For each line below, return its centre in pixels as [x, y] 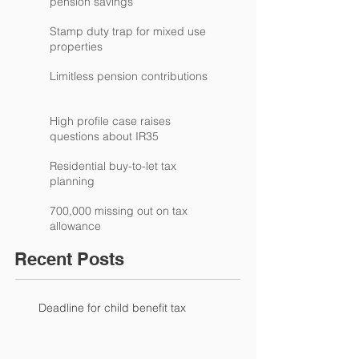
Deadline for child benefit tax [112, 308]
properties [76, 46]
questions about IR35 [104, 136]
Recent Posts [69, 259]
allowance [75, 226]
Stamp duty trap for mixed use [128, 31]
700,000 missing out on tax [119, 211]
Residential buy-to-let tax [113, 166]
